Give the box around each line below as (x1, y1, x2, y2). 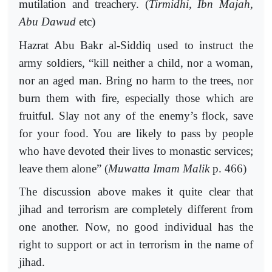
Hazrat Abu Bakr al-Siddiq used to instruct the (19, 38, 253, 52)
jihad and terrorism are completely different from (19, 203, 253, 216)
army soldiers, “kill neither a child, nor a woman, (19, 56, 253, 69)
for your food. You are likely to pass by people (19, 126, 253, 140)
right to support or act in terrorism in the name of (19, 238, 253, 251)
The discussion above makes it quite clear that (19, 185, 253, 199)
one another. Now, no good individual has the (19, 220, 253, 234)
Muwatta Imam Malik (108, 161, 209, 175)
